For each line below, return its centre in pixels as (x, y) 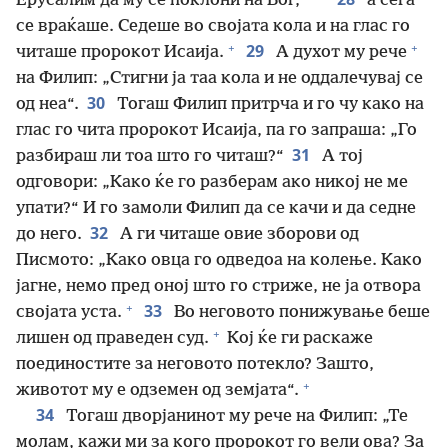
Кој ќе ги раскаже (298, 338)
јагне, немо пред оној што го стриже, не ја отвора (218, 286)
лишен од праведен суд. (112, 338)
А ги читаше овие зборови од (237, 234)
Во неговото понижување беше (300, 312)
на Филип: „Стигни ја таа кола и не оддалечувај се (219, 78)
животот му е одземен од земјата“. (157, 390)
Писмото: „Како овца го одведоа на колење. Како (219, 260)
